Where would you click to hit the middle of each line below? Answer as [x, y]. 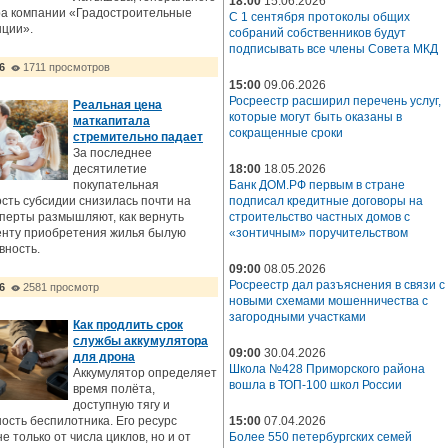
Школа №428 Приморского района [327, 369]
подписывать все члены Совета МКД [333, 49]
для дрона [104, 357]
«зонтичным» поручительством [318, 233]
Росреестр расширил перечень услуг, [335, 101]
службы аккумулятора [140, 341]
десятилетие [110, 169]
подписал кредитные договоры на [326, 201]
